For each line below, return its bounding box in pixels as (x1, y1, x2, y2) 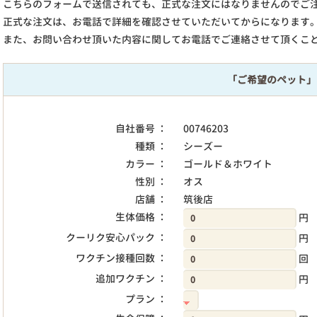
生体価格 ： (115, 210, 168, 224)
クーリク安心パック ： (66, 231, 168, 244)
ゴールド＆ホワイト (183, 157, 272, 171)
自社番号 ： (115, 122, 168, 135)
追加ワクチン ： (96, 272, 168, 285)
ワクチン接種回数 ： (76, 251, 168, 265)
